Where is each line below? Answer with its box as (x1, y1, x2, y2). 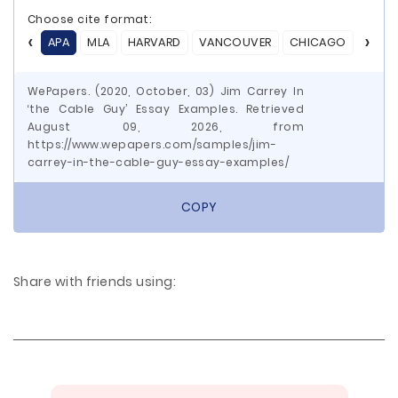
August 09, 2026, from (28, 119, 304, 134)
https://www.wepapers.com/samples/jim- (28, 137, 277, 152)
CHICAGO (289, 35, 346, 50)
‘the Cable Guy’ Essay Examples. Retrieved (28, 101, 304, 116)
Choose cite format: (28, 12, 152, 27)
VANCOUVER (198, 35, 272, 50)
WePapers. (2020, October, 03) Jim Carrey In (28, 84, 304, 99)
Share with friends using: (13, 273, 176, 291)
